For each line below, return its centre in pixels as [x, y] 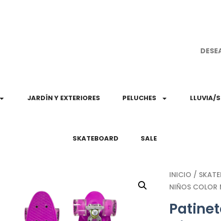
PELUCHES [139, 98]
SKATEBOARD [95, 138]
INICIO [181, 175]
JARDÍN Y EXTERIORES [63, 98]
